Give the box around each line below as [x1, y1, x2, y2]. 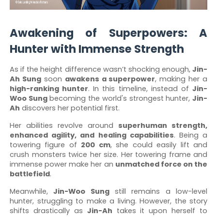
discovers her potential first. [20, 103, 120, 113]
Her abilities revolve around [10, 121, 118, 130]
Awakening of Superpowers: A [10, 25, 207, 41]
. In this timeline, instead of [88, 84, 193, 93]
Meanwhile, [10, 186, 54, 196]
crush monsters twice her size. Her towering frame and [10, 150, 207, 159]
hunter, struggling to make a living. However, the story [10, 196, 207, 206]
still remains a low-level [109, 186, 208, 196]
